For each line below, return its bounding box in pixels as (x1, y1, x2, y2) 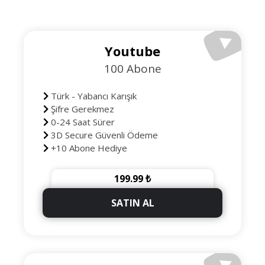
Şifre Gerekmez (48, 103, 114, 115)
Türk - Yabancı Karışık (48, 90, 137, 102)
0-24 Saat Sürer (48, 116, 115, 128)
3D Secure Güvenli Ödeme (48, 129, 158, 141)
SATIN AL (111, 196, 154, 209)
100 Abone (104, 61, 161, 76)
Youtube (105, 42, 160, 60)
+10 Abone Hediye (48, 142, 127, 154)
